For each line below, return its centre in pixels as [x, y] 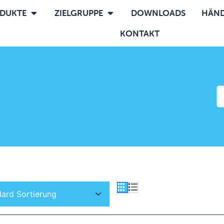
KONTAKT [140, 33]
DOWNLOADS [158, 13]
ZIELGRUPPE [79, 13]
